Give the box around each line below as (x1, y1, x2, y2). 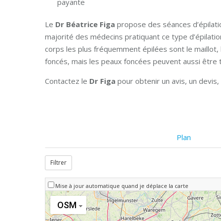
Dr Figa (89, 76, 117, 86)
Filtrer (50, 158, 67, 167)
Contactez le (45, 76, 89, 86)
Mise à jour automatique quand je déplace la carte (55, 182, 188, 189)
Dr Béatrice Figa (55, 19, 115, 29)
